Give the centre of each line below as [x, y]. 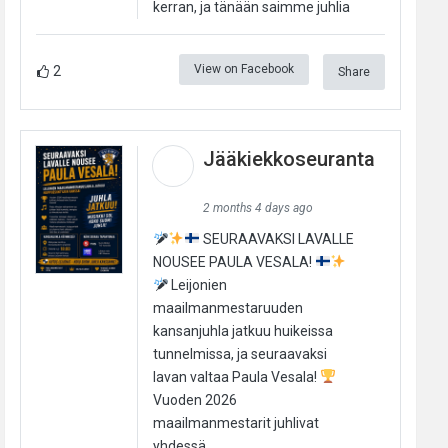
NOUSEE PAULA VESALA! [233, 261]
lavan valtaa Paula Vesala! [236, 376]
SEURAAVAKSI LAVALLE [277, 238]
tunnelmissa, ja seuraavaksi [239, 353]
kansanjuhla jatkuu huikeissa [242, 330]
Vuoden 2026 [194, 399]
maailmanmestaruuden [227, 307]
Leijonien [198, 284]
